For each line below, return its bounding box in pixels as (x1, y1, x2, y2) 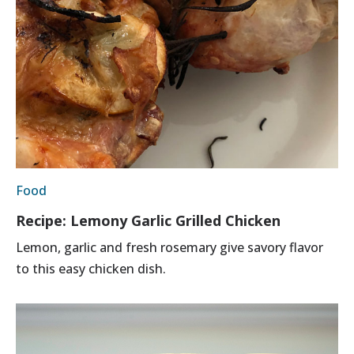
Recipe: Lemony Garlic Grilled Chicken (16, 210, 281, 230)
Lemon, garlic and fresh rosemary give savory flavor (16, 238, 323, 256)
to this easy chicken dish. (16, 259, 166, 277)
